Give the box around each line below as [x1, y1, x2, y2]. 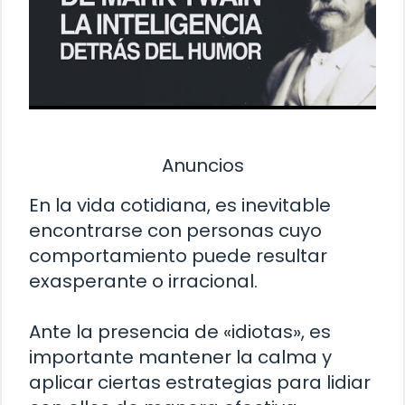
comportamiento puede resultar [29, 242, 327, 268]
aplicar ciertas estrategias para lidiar [29, 369, 371, 395]
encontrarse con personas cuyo [29, 217, 322, 243]
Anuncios [161, 153, 244, 179]
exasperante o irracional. [29, 268, 258, 294]
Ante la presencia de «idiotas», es [29, 318, 331, 344]
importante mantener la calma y [29, 344, 332, 370]
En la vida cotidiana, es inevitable [29, 192, 331, 218]
